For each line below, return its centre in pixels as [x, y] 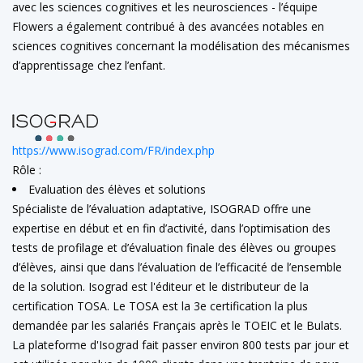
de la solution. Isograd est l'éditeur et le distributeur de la [160, 286]
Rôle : [27, 169]
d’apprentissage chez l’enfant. [89, 65]
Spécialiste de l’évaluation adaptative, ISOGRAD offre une [162, 208]
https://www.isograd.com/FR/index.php [113, 150]
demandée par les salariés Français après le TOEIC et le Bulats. [177, 325]
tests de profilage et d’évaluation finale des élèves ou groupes [174, 247]
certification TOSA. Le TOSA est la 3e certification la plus [160, 305]
